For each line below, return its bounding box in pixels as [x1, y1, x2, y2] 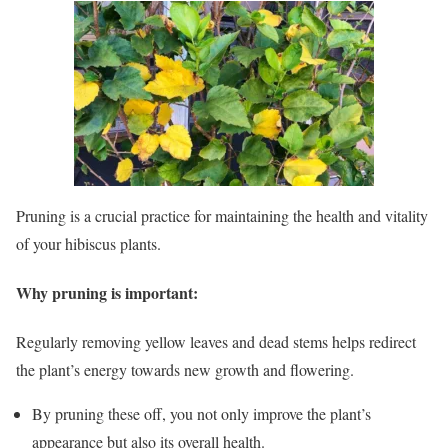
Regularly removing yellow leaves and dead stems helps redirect [16, 331, 416, 353]
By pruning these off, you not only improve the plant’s [32, 403, 371, 425]
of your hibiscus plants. [16, 232, 161, 254]
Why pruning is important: [16, 280, 198, 304]
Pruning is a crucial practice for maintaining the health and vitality [16, 204, 428, 226]
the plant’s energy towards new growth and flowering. [16, 359, 354, 381]
